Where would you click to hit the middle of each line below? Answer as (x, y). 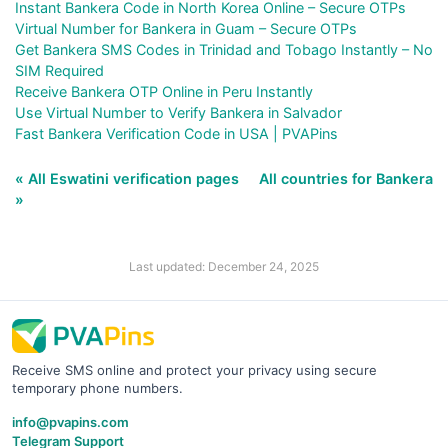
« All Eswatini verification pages (129, 179)
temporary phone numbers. (97, 388)
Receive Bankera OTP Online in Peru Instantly (164, 92)
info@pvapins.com (70, 422)
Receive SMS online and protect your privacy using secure (194, 370)
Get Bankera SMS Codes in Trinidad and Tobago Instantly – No (224, 50)
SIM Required (59, 71)
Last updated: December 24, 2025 (224, 267)
